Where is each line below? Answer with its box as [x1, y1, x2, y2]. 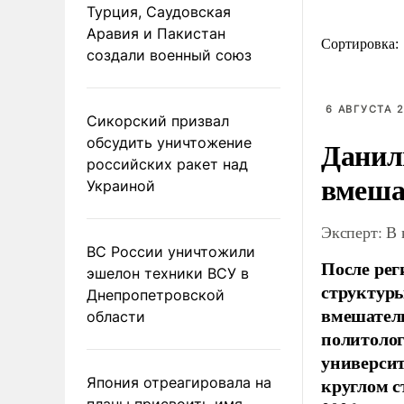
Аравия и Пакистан [87, 23, 225, 42]
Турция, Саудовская [87, 2, 231, 21]
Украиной [87, 176, 155, 195]
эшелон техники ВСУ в [87, 263, 249, 282]
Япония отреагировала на [87, 372, 271, 391]
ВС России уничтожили [87, 242, 255, 261]
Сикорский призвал [87, 111, 229, 130]
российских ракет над [87, 154, 248, 173]
